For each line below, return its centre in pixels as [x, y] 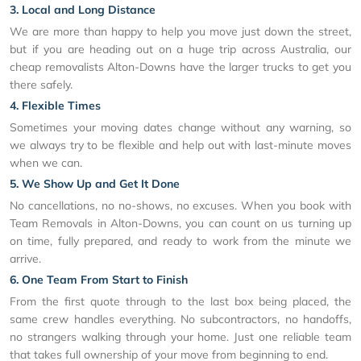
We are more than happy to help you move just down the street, [180, 31]
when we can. [46, 162]
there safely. [41, 84]
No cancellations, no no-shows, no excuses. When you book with [180, 205]
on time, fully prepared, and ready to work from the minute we [180, 241]
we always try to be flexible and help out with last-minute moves [180, 145]
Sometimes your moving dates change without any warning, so [180, 127]
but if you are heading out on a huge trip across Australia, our [180, 49]
